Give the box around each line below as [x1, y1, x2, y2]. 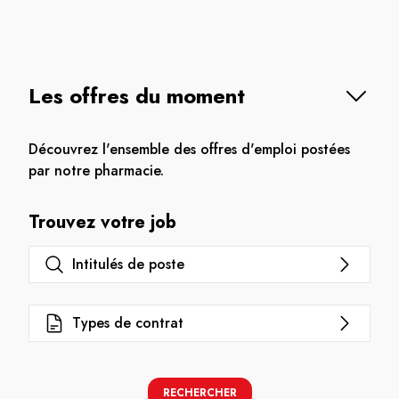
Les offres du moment [28, 80, 245, 111]
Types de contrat [72, 313, 183, 333]
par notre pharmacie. [28, 160, 164, 181]
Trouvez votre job [28, 209, 176, 235]
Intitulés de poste [72, 254, 184, 274]
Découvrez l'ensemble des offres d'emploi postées [28, 139, 350, 159]
